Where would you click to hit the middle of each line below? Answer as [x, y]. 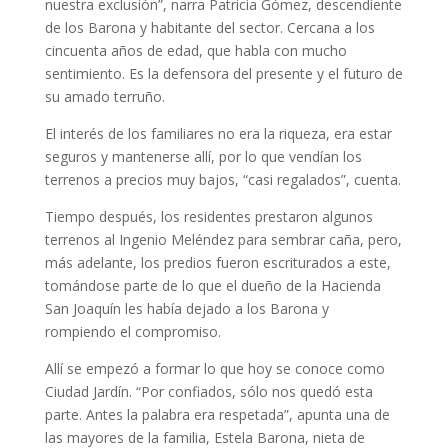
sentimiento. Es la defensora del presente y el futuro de [223, 73]
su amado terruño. [104, 96]
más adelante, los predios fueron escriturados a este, [217, 262]
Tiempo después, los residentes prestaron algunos [208, 216]
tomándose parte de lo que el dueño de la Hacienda [212, 285]
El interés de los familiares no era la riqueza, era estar [218, 133]
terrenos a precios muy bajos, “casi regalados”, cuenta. [222, 179]
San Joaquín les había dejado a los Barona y [186, 308]
